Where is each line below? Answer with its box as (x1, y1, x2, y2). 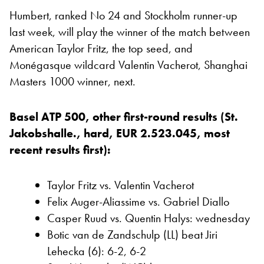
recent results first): (9, 141, 111, 157)
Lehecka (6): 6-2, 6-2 (47, 243, 146, 259)
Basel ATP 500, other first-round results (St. (9, 108, 238, 124)
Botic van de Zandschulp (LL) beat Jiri (47, 226, 217, 242)
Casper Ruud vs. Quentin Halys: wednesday (47, 210, 250, 226)
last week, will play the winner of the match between (9, 24, 250, 39)
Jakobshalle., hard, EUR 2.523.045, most (9, 125, 230, 141)
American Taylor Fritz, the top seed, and (9, 40, 193, 56)
